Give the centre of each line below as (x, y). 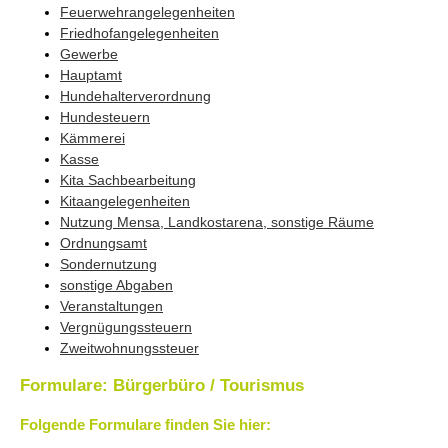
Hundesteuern (105, 117)
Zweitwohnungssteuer (129, 348)
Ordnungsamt (103, 243)
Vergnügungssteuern (126, 327)
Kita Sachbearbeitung (128, 180)
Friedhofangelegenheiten (139, 33)
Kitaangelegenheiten (125, 201)
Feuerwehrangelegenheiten (147, 12)
